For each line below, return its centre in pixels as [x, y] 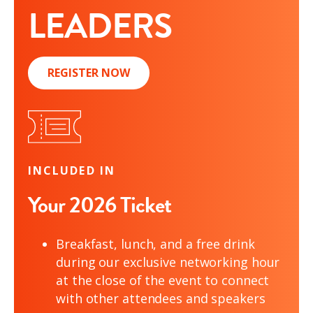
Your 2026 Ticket [100, 205]
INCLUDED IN [72, 170]
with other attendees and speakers [161, 299]
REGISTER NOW [89, 72]
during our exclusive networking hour [168, 262]
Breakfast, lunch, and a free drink [155, 244]
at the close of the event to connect [163, 281]
